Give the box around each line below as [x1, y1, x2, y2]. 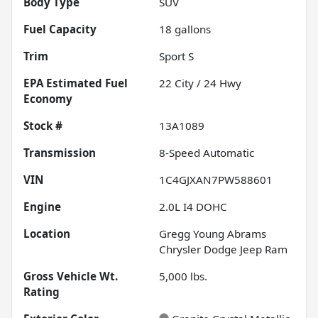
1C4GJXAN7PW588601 [159, 172, 273, 187]
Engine [23, 199, 61, 214]
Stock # [23, 118, 62, 133]
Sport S [159, 48, 194, 63]
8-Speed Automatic [159, 145, 254, 160]
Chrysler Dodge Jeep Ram [159, 241, 287, 256]
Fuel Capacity [23, 21, 97, 36]
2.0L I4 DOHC [159, 199, 227, 214]
